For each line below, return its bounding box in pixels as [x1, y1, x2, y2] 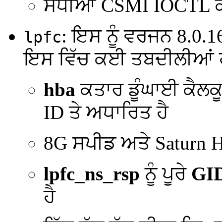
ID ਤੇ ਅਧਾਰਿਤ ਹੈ [44, 101, 168, 123]
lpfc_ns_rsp [44, 163, 140, 184]
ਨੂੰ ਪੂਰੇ [140, 163, 191, 184]
